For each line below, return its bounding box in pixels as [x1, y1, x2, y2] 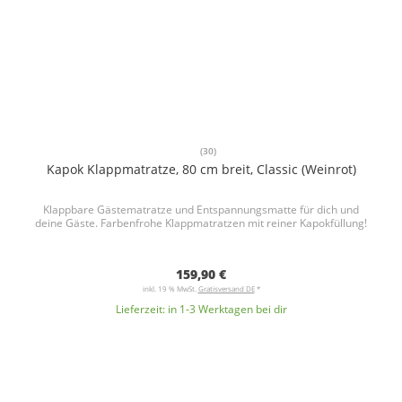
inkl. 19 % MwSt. [142, 284, 198, 293]
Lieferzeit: [115, 301, 168, 317]
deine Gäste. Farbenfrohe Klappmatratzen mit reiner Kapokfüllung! [35, 215, 367, 231]
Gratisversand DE [197, 284, 255, 293]
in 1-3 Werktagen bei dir [167, 301, 287, 317]
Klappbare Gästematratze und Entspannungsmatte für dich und [43, 202, 359, 217]
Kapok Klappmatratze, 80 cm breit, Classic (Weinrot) [46, 161, 356, 178]
